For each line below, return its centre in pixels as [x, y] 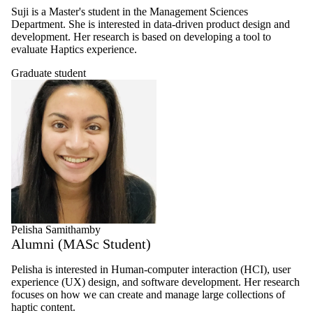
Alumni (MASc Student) [81, 244]
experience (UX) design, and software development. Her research [155, 282]
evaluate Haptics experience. [74, 49]
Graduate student [49, 73]
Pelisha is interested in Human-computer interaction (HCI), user [151, 270]
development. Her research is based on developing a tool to [141, 36]
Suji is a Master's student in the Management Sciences [130, 11]
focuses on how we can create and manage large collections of [148, 295]
